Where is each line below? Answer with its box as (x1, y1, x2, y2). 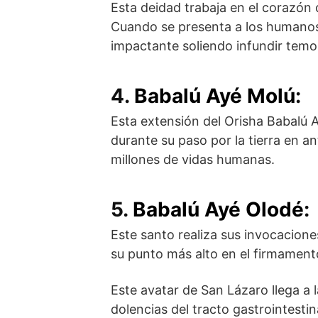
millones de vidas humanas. (111, 152, 275, 168)
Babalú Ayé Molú (134, 84, 295, 109)
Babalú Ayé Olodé (133, 197, 304, 222)
